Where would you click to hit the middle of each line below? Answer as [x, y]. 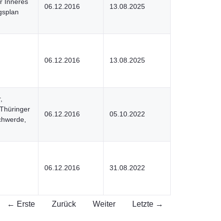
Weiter [104, 204]
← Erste [21, 204]
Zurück [64, 204]
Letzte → [148, 204]
